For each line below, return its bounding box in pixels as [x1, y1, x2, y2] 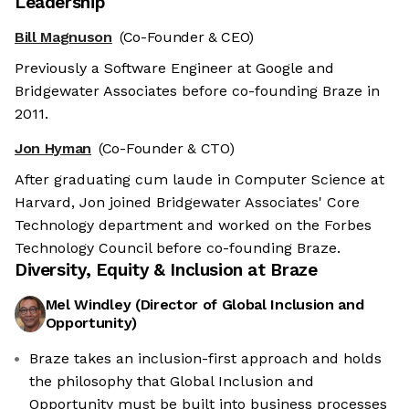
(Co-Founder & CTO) [99, 140, 235, 158]
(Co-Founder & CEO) [119, 28, 255, 47]
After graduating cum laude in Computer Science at [15, 171, 384, 189]
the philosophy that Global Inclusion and [29, 372, 314, 391]
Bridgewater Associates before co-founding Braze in [15, 82, 380, 100]
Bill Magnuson [15, 28, 112, 47]
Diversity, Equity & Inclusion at [15, 259, 271, 281]
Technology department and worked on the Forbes [15, 216, 372, 235]
